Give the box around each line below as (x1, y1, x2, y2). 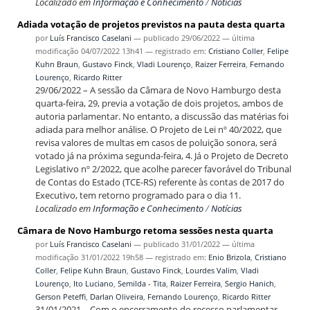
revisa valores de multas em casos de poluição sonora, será (35, 136, 277, 149)
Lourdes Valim (185, 264, 237, 275)
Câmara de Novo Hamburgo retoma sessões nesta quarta (17, 224, 273, 237)
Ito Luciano (73, 277, 113, 289)
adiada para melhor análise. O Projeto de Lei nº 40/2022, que (35, 122, 282, 136)
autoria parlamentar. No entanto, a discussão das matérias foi (35, 109, 289, 122)
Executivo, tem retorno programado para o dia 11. (35, 188, 241, 201)
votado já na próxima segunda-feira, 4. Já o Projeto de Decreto (35, 149, 289, 162)
